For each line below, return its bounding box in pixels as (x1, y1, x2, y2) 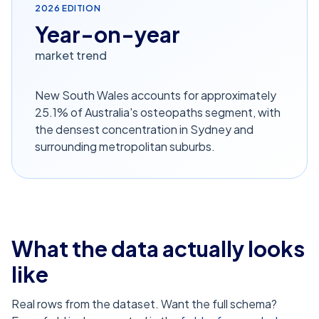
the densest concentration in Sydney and (35, 122, 253, 137)
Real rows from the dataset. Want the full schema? (11, 296, 277, 311)
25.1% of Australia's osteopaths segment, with (35, 105, 281, 120)
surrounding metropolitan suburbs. (35, 139, 215, 154)
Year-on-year (35, 21, 180, 48)
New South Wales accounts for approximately (35, 88, 276, 103)
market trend (35, 48, 107, 63)
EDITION (60, 3, 101, 14)
